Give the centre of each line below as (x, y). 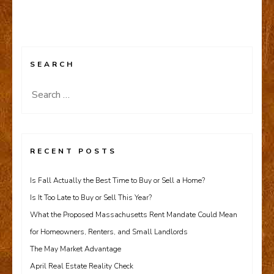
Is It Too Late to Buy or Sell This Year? (92, 197)
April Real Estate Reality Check (82, 266)
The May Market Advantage (76, 249)
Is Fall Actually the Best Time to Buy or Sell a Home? (118, 180)
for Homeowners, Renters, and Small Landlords (109, 231)
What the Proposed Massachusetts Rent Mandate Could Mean (134, 214)
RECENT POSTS (73, 151)
